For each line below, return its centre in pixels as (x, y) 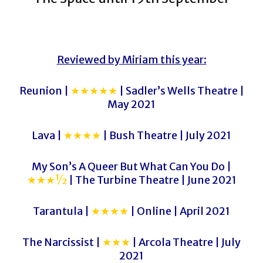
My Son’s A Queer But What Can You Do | (131, 166)
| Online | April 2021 (179, 211)
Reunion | (45, 91)
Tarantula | (62, 211)
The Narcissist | (62, 242)
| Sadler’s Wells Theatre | (181, 91)
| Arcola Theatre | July (186, 242)
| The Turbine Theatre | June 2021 (151, 180)
